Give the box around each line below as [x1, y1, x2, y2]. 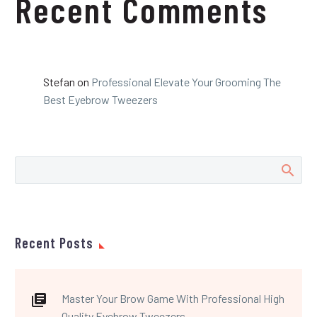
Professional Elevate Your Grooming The [91, 74, 281, 88]
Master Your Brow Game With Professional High [62, 291, 284, 305]
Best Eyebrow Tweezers [43, 92, 158, 106]
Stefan [43, 74, 75, 88]
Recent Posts [15, 234, 93, 251]
